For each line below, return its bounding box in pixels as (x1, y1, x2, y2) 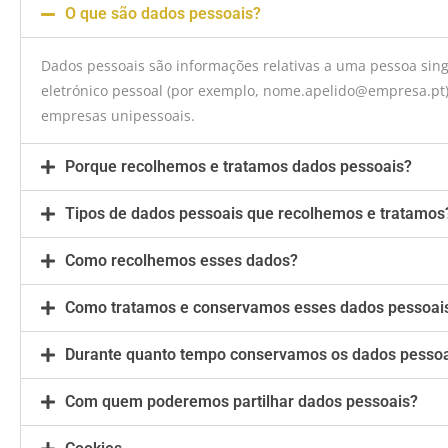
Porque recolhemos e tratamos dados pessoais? (65, 157, 412, 176)
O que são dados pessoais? (65, 4, 261, 23)
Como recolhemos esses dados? (65, 251, 298, 270)
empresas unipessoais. (41, 106, 195, 125)
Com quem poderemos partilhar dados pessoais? (65, 392, 418, 411)
